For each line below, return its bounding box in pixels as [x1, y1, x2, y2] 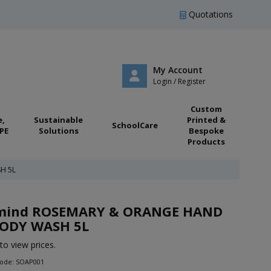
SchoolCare [112, 120, 158, 131]
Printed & [186, 114, 226, 125]
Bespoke [188, 125, 224, 136]
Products [187, 136, 225, 147]
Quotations [186, 8, 233, 20]
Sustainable [34, 114, 83, 125]
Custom [190, 103, 222, 114]
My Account [152, 64, 203, 76]
